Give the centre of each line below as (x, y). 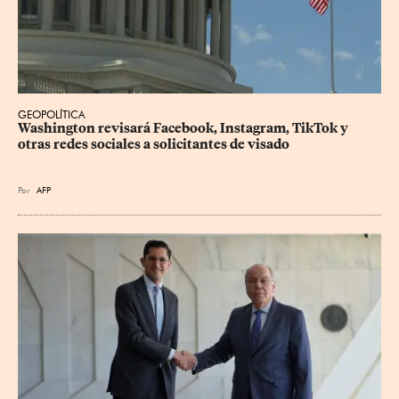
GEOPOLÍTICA (52, 114)
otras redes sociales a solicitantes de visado (154, 144)
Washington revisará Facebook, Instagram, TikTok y (184, 128)
